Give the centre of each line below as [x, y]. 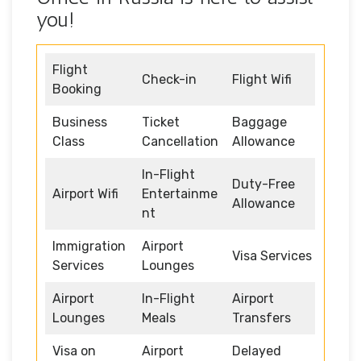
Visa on [74, 351]
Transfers [261, 317]
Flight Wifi [262, 79]
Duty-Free [263, 184]
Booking [77, 89]
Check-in [169, 79]
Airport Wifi [85, 193]
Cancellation [180, 141]
